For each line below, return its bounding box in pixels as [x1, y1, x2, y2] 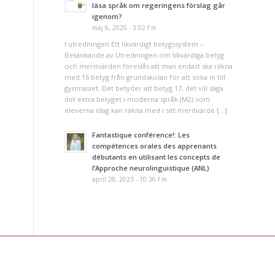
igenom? [92, 11, 123, 21]
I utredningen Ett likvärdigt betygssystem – [64, 39, 204, 49]
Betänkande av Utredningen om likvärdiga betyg [64, 50, 225, 60]
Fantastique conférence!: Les [92, 130, 190, 139]
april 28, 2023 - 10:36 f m [92, 174, 168, 184]
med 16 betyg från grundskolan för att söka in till [64, 72, 226, 82]
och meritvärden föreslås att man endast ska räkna [64, 61, 233, 71]
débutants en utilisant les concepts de [92, 152, 221, 161]
